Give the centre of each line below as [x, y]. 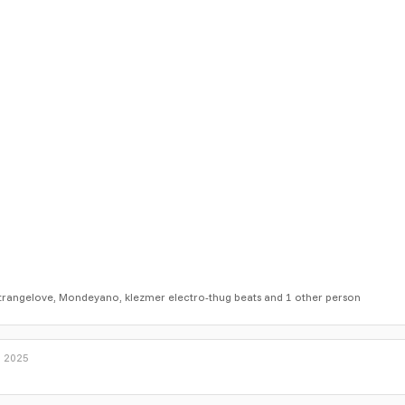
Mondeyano [89, 297]
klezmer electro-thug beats [193, 297]
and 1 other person [311, 297]
